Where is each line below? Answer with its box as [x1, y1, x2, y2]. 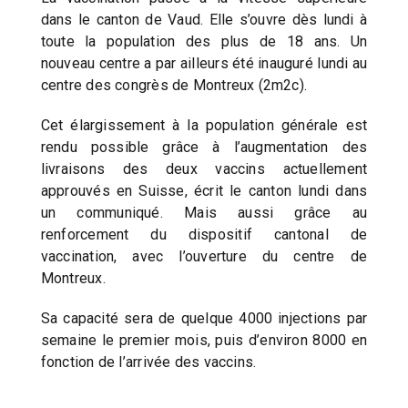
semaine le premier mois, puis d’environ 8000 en [40, 331, 368, 349]
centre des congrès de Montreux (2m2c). [40, 76, 308, 94]
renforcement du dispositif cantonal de [40, 225, 368, 243]
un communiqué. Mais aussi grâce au [40, 203, 368, 221]
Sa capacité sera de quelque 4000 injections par [40, 309, 368, 327]
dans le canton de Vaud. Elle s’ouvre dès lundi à [40, 10, 368, 28]
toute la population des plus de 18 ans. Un [40, 32, 368, 50]
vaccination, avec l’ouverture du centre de [40, 247, 368, 265]
